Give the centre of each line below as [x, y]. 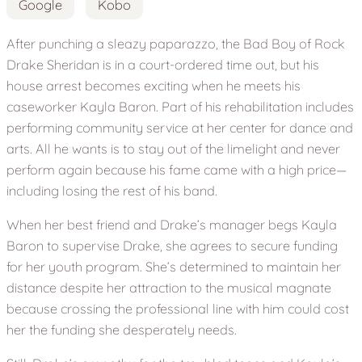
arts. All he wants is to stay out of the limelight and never [173, 148]
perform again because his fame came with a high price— [177, 169]
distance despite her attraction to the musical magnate [169, 288]
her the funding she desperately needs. [122, 330]
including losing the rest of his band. [112, 190]
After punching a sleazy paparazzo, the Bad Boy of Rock [176, 43]
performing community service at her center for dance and [180, 127]
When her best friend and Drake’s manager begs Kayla [172, 225]
